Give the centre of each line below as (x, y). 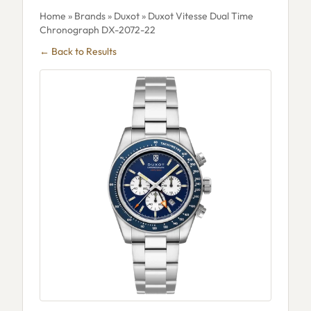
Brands (90, 16)
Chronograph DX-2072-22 (98, 30)
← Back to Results (78, 51)
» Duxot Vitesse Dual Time (196, 16)
